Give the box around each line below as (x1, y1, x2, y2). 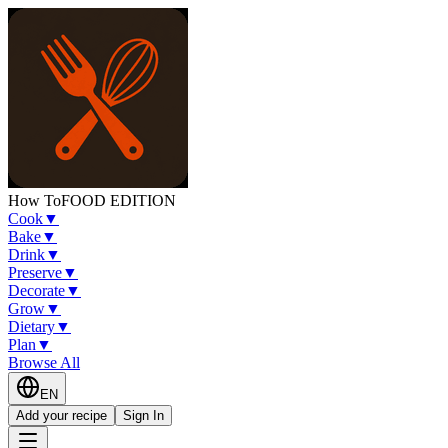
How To (8, 192, 61, 209)
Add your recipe (16, 408, 107, 423)
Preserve (8, 264, 62, 281)
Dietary (8, 318, 55, 335)
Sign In (123, 408, 164, 423)
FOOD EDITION (61, 192, 176, 209)
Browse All (8, 354, 80, 371)
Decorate (8, 282, 65, 299)
